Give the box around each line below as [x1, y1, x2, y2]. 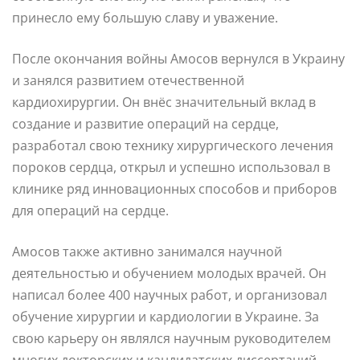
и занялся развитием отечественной [12, 71, 244, 89]
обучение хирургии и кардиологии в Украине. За [12, 307, 319, 325]
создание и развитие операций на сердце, [12, 114, 279, 133]
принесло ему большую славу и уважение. [12, 8, 278, 27]
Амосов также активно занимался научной [12, 242, 282, 260]
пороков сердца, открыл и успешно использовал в [12, 157, 330, 176]
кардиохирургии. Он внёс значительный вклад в [12, 92, 316, 111]
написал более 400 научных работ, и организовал [12, 285, 327, 304]
